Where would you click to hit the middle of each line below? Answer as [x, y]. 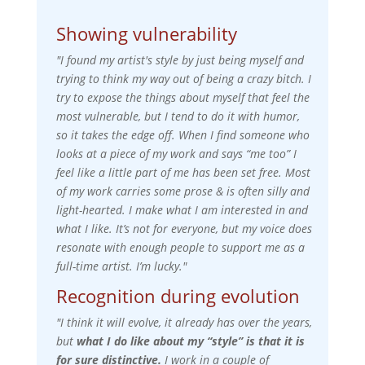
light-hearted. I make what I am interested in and [182, 209]
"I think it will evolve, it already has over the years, [184, 322]
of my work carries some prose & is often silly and [182, 191]
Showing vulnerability [146, 33]
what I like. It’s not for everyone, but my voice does [184, 228]
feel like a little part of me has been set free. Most [183, 172]
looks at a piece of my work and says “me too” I [176, 153]
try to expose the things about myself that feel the [182, 97]
